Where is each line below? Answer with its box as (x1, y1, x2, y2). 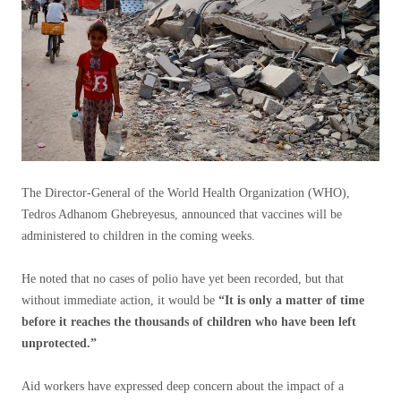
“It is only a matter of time (218, 294, 364, 308)
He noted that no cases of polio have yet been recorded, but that (21, 272, 344, 286)
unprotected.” (21, 337, 97, 351)
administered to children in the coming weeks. (21, 229, 255, 243)
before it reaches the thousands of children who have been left (21, 315, 356, 329)
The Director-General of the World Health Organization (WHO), (21, 186, 350, 200)
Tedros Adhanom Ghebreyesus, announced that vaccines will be (21, 208, 342, 222)
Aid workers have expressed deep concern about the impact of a (21, 380, 344, 394)
